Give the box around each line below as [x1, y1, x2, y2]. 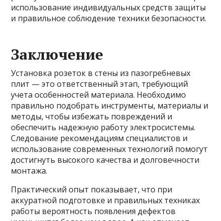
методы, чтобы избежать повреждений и [11, 111, 173, 122]
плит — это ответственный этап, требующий [11, 78, 188, 90]
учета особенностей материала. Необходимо [11, 89, 186, 101]
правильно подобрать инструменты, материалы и [11, 100, 209, 111]
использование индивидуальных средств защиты [11, 2, 206, 13]
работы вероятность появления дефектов [11, 206, 176, 217]
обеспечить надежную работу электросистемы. [11, 122, 196, 133]
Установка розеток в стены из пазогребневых [11, 68, 191, 79]
